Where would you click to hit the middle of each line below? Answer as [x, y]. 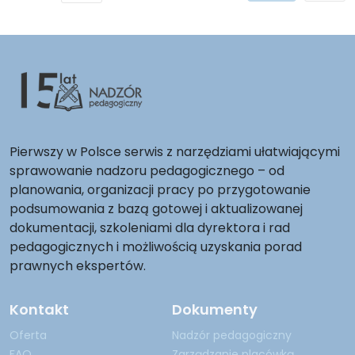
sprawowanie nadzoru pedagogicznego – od [147, 171]
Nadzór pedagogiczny [232, 335]
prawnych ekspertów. [78, 266]
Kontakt [39, 309]
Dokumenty [215, 309]
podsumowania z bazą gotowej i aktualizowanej [156, 209]
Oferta [28, 335]
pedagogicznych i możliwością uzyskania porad [156, 247]
